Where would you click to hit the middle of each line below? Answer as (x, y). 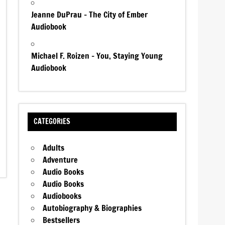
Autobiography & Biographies (92, 208)
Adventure (61, 160)
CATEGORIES (52, 122)
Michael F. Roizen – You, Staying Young (97, 55)
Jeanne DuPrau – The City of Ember (90, 14)
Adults (54, 148)
